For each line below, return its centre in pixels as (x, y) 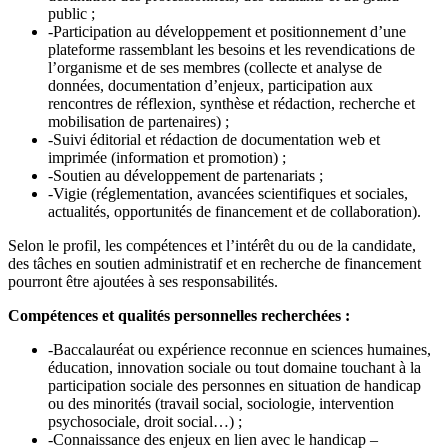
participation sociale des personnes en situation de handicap (234, 385)
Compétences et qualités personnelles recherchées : (179, 315)
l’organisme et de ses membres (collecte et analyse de (215, 67)
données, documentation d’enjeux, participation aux (210, 85)
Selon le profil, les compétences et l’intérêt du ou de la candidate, (212, 245)
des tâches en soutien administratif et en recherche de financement (214, 263)
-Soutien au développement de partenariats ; (185, 175)
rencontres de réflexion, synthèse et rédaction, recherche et (231, 103)
